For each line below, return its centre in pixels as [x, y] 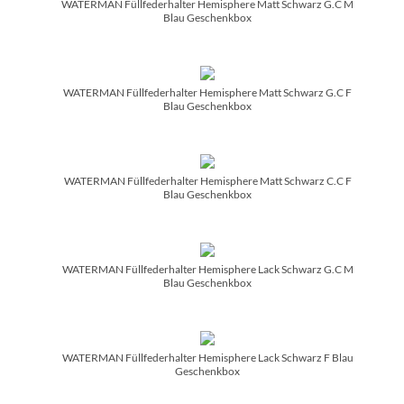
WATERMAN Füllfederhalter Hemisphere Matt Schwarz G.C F [207, 92]
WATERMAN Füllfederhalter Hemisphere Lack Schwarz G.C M [207, 269]
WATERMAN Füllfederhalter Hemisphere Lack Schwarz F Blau [207, 357]
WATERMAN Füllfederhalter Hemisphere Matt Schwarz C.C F [207, 180]
